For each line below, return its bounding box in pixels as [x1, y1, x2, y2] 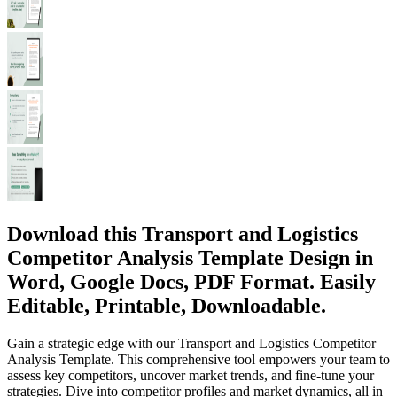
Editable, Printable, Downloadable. [7, 293, 326, 317]
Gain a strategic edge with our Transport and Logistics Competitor [7, 335, 376, 351]
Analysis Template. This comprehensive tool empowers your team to [7, 351, 390, 367]
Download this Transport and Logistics [7, 222, 358, 245]
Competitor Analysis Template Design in [7, 245, 373, 269]
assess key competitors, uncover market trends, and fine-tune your [7, 367, 374, 383]
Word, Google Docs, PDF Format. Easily [7, 269, 376, 293]
